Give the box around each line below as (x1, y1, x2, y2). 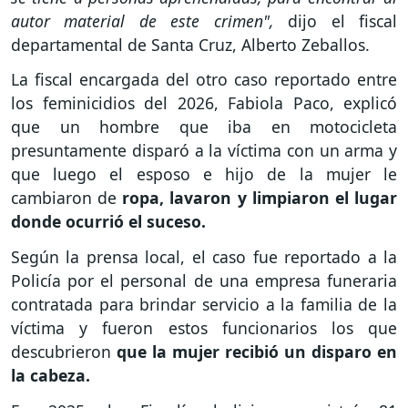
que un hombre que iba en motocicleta (11, 116, 397, 138)
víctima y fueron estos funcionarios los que (11, 317, 397, 340)
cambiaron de (11, 187, 123, 209)
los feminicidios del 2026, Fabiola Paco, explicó (11, 92, 397, 115)
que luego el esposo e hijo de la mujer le (11, 163, 397, 186)
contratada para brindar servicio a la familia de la (11, 293, 397, 316)
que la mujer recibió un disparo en (117, 341, 397, 363)
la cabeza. (11, 364, 90, 387)
